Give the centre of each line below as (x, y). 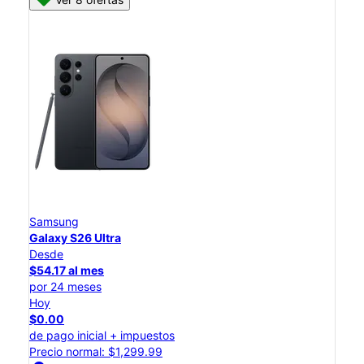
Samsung (54, 222)
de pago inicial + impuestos (102, 336)
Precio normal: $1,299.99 (96, 352)
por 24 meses (65, 287)
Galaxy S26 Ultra (75, 238)
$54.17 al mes (67, 271)
